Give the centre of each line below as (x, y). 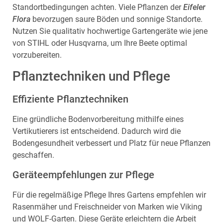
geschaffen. (33, 155)
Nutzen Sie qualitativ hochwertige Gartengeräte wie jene (110, 31)
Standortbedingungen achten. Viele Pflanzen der (98, 7)
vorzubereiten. (37, 55)
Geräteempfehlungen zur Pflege (83, 175)
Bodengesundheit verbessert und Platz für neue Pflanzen (111, 143)
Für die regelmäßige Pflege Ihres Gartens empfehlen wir (109, 195)
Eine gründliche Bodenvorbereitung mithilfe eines (98, 119)
